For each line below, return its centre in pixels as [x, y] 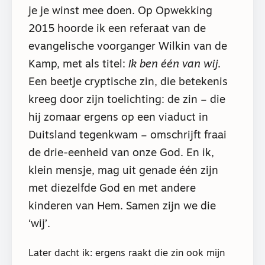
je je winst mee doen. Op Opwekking [120, 11]
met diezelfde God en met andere [112, 189]
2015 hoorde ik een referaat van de [117, 29]
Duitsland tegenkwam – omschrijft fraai [127, 135]
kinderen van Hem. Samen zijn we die [122, 206]
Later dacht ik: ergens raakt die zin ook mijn [127, 254]
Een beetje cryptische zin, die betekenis [128, 82]
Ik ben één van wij [173, 64]
